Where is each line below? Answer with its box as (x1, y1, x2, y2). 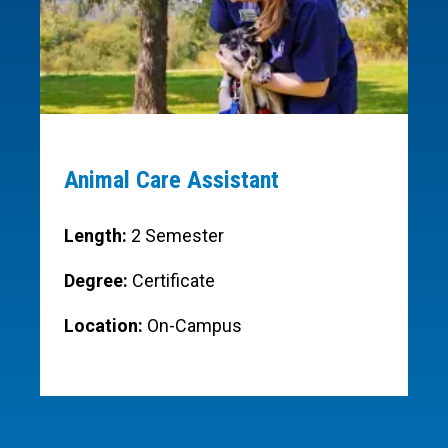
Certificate (132, 269, 215, 291)
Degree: (64, 269, 132, 291)
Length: (64, 224, 131, 246)
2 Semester (131, 224, 224, 246)
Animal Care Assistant (64, 165, 279, 194)
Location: (64, 314, 147, 336)
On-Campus (147, 314, 242, 336)
